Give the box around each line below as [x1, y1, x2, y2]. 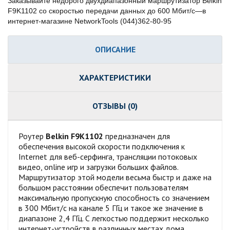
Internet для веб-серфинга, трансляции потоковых [18, 151, 197, 162]
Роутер [18, 130, 46, 141]
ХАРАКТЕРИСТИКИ [79, 72, 151, 83]
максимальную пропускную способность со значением [18, 192, 209, 203]
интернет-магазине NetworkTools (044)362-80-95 [8, 16, 171, 25]
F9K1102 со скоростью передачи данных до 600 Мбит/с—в [8, 6, 206, 15]
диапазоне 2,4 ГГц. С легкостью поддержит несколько [18, 213, 209, 223]
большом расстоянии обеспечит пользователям [18, 182, 188, 193]
